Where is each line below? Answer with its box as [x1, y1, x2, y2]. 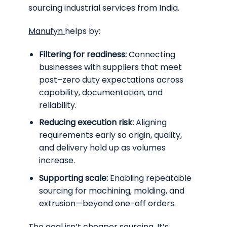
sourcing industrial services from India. [28, 2, 180, 14]
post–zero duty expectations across [39, 73, 183, 86]
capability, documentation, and [39, 86, 163, 98]
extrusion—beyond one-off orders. [39, 197, 176, 209]
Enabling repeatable [108, 172, 192, 184]
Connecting [127, 48, 175, 60]
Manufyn [28, 25, 65, 37]
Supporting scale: [39, 172, 108, 184]
